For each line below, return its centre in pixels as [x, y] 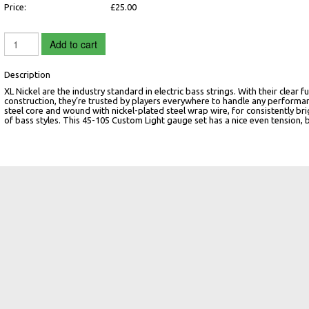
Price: [15, 7]
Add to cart [73, 44]
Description [27, 74]
